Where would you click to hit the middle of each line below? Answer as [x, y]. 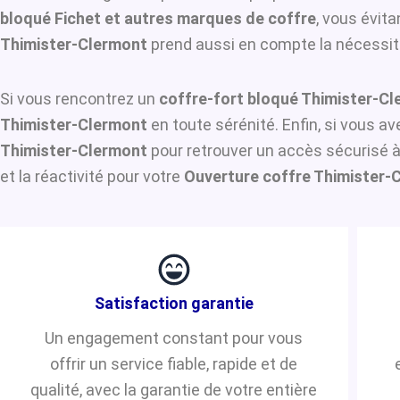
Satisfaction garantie [174, 303]
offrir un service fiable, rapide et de [174, 363]
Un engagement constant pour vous [174, 337]
